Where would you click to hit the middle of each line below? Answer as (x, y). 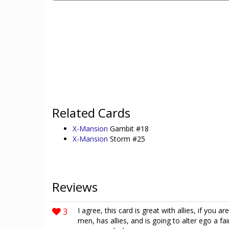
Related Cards (91, 113)
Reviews (75, 187)
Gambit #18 (129, 129)
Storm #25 (128, 139)
